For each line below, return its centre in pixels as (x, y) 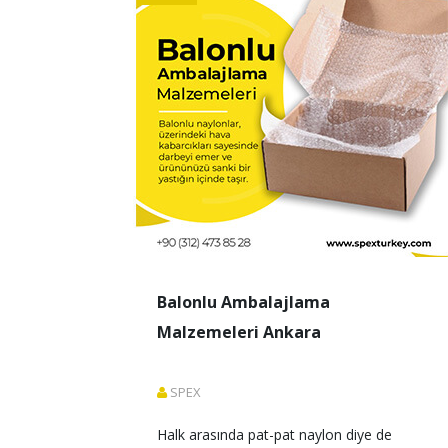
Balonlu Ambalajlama (243, 302)
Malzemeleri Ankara (239, 332)
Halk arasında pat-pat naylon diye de (276, 434)
